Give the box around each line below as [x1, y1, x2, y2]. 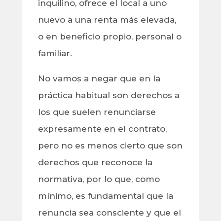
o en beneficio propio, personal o [37, 32, 182, 42]
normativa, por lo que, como [37, 174, 160, 184]
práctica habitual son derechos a [37, 90, 180, 101]
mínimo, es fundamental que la [37, 191, 173, 201]
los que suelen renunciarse [37, 107, 156, 117]
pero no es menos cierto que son [37, 141, 183, 151]
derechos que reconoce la [37, 157, 152, 168]
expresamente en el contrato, [37, 124, 167, 134]
